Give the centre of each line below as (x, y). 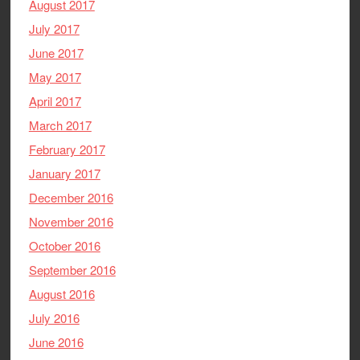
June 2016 (56, 342)
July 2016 (54, 317)
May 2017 (55, 76)
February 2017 (67, 149)
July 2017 (54, 28)
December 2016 (71, 197)
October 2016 (64, 245)
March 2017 (60, 125)
